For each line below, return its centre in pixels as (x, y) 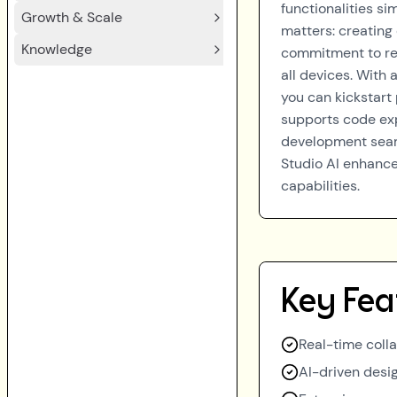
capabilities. (320, 186)
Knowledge (57, 49)
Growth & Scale (72, 17)
